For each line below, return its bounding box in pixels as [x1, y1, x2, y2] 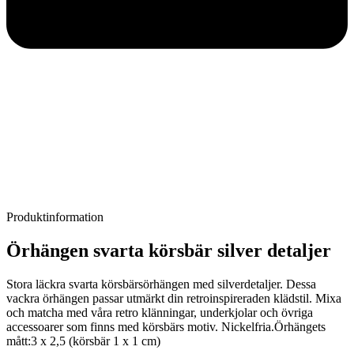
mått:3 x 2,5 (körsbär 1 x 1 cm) [6, 334, 160, 348]
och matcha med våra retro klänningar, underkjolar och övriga [6, 306, 313, 320]
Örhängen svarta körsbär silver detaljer [6, 240, 331, 262]
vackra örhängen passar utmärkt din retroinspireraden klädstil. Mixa [6, 292, 341, 306]
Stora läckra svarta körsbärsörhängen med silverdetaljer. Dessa [6, 277, 316, 292]
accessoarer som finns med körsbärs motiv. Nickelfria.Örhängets [6, 320, 326, 334]
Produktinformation [6, 210, 104, 224]
